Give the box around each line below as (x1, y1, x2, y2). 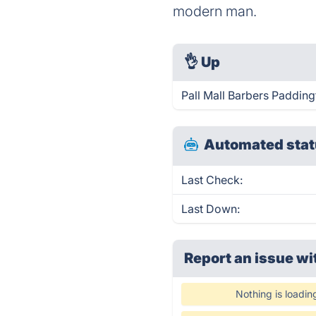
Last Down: (181, 202, 241, 216)
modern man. (173, 3, 257, 20)
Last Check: (181, 173, 243, 187)
